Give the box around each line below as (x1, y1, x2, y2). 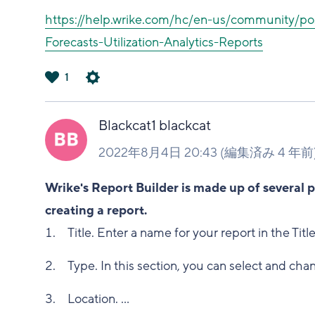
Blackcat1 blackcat (98, 116, 212, 135)
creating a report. (45, 201, 148, 219)
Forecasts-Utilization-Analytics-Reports (45, 33, 264, 51)
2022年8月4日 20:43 (98, 143, 218, 161)
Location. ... (67, 290, 130, 307)
